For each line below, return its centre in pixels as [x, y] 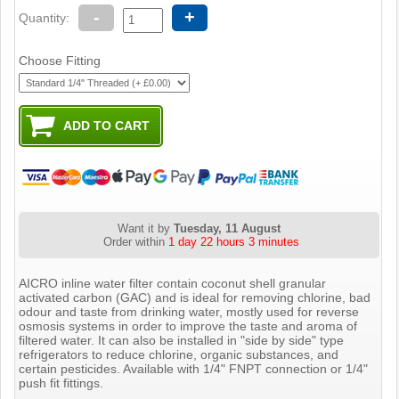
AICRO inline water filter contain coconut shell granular [173, 283]
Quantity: [45, 18]
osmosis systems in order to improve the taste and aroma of [188, 326]
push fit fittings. [61, 383]
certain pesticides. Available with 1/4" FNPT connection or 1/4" [194, 368]
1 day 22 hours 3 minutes [233, 241]
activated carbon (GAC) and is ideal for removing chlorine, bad [195, 297]
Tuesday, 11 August [228, 228]
